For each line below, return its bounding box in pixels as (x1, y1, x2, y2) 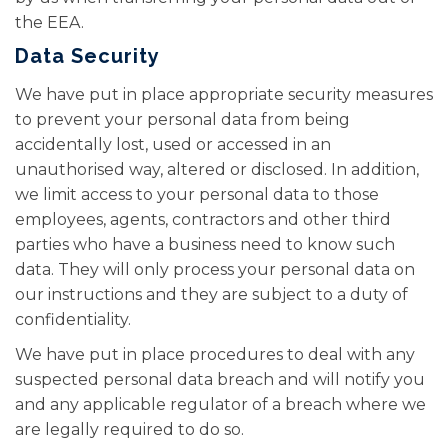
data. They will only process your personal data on (15, 260, 415, 279)
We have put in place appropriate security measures (15, 85, 433, 104)
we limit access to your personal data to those (15, 185, 379, 204)
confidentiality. (15, 310, 131, 329)
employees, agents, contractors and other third (15, 210, 391, 229)
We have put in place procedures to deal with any (15, 345, 415, 364)
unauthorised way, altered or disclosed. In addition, (15, 160, 419, 179)
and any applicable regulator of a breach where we (15, 395, 426, 414)
